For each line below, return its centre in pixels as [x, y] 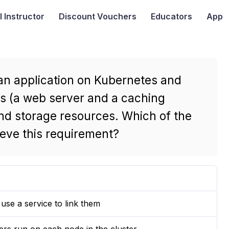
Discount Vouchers [97, 17]
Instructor [23, 17]
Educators [171, 17]
